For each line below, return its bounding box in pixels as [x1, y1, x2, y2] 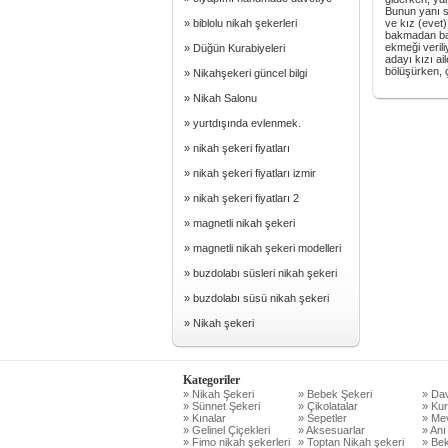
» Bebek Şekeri [297, 388, 372, 400]
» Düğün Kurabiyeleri [184, 42, 285, 54]
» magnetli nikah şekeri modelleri [184, 242, 341, 254]
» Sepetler [297, 412, 347, 424]
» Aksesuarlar [297, 424, 365, 436]
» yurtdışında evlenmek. [184, 117, 301, 129]
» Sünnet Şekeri [182, 400, 260, 412]
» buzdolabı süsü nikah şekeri [184, 292, 329, 304]
